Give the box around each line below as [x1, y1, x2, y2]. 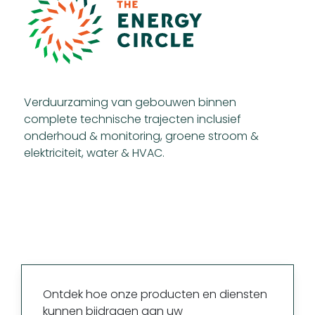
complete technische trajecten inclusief [24, 111, 241, 128]
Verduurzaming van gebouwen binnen [24, 94, 236, 111]
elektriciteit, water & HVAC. [24, 145, 165, 162]
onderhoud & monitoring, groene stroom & [24, 128, 259, 145]
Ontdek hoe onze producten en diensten [43, 286, 267, 303]
